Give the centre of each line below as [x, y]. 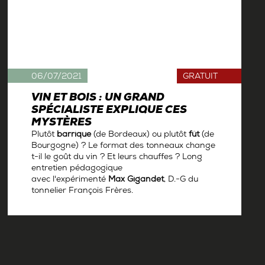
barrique [74, 135]
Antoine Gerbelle [63, 209]
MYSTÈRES [62, 124]
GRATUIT [200, 77]
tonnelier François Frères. [83, 192]
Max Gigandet [136, 180]
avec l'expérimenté [70, 180]
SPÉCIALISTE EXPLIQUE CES [109, 111]
